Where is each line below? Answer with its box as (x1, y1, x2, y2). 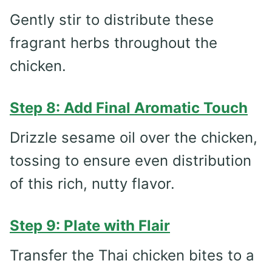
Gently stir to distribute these (10, 10, 214, 29)
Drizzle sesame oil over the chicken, (10, 128, 257, 146)
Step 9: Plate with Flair (10, 216, 170, 234)
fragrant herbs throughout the (10, 33, 217, 52)
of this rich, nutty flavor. (10, 174, 175, 192)
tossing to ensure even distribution (10, 151, 251, 169)
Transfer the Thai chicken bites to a (10, 246, 254, 264)
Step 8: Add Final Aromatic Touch (10, 98, 248, 117)
